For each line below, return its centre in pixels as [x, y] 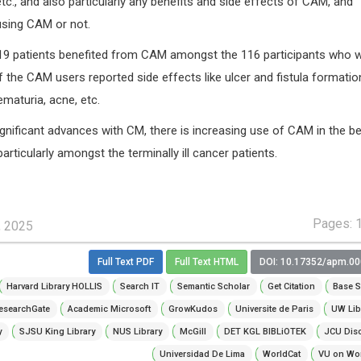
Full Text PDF [125, 262]
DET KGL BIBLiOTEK [265, 331]
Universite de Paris [274, 309]
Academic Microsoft [109, 309]
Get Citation [291, 286]
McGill [193, 331]
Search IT [139, 286]
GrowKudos [193, 309]
